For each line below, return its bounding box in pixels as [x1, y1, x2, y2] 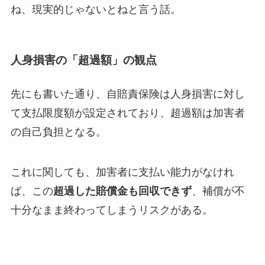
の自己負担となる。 [10, 125, 106, 138]
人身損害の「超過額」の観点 [10, 53, 157, 66]
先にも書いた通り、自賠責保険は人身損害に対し [10, 88, 245, 100]
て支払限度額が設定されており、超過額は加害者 [10, 106, 245, 119]
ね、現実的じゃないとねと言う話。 [10, 4, 181, 16]
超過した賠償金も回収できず [53, 185, 192, 197]
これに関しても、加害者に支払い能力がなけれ [10, 166, 234, 178]
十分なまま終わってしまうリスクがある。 [10, 203, 213, 216]
